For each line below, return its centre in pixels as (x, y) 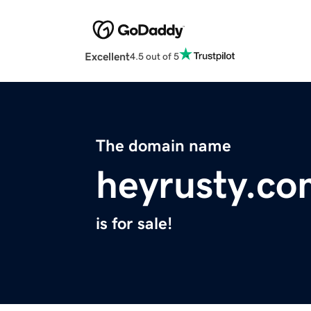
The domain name (163, 146)
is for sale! (134, 224)
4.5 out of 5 (154, 56)
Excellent (107, 57)
